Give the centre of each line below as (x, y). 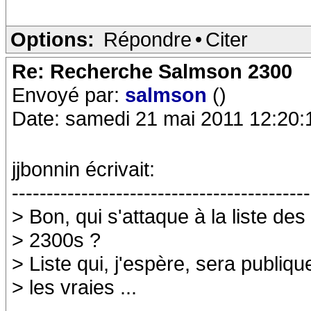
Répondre (148, 39)
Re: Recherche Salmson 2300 (152, 71)
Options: (52, 39)
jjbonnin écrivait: (83, 169)
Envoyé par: (68, 95)
